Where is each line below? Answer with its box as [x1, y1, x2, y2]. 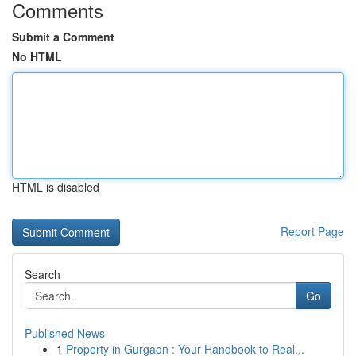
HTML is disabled [12, 179, 99, 195]
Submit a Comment [12, 29, 114, 44]
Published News [25, 325, 105, 341]
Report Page [281, 223, 344, 239]
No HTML [12, 48, 62, 64]
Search [25, 266, 60, 282]
